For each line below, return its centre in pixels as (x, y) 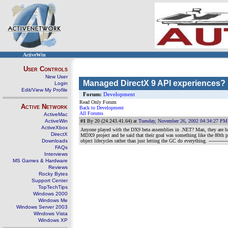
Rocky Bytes (53, 174)
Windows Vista (51, 213)
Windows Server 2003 (42, 207)
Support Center (50, 180)
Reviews (58, 167)
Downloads (55, 141)
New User (56, 77)
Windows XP (53, 220)
